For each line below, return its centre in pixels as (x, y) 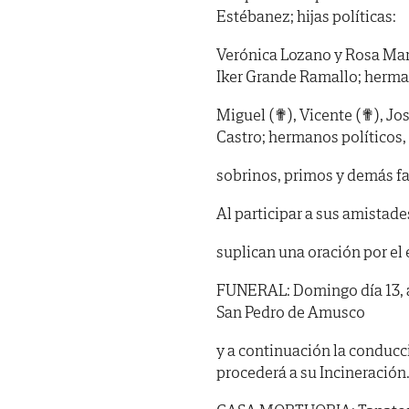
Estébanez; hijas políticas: (306, 16)
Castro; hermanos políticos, (311, 136)
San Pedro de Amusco (291, 311)
